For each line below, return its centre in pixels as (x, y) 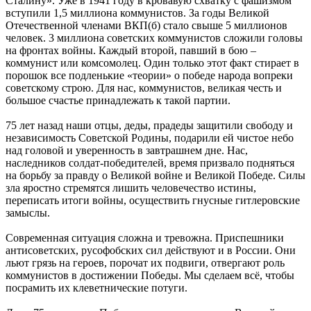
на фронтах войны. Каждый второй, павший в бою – (131, 51)
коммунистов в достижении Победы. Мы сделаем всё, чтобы (150, 276)
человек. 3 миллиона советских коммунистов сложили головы (154, 38)
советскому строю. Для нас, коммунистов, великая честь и (144, 88)
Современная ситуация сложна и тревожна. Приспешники (145, 238)
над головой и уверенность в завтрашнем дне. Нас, (127, 151)
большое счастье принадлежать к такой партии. (118, 101)
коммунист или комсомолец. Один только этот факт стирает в (152, 63)
